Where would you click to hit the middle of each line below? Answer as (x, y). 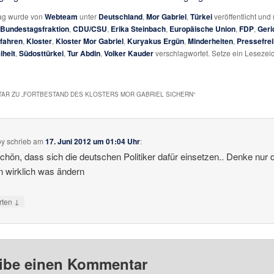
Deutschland (120, 16)
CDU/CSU (90, 28)
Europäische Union (202, 28)
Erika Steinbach (138, 28)
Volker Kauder (128, 53)
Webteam (61, 16)
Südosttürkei (41, 53)
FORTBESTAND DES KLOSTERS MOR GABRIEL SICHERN (108, 94)
